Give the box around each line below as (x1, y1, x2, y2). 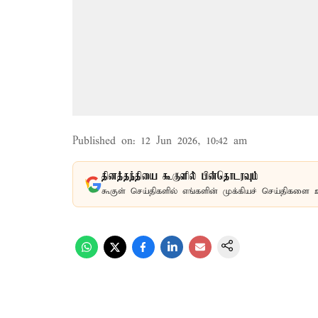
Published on (72, 135, 133, 148)
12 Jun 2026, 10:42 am (141, 135, 247, 148)
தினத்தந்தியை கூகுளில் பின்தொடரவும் (102, 170, 258, 183)
